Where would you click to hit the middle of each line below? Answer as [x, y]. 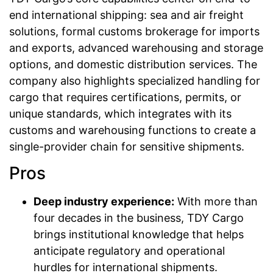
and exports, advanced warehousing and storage [136, 48]
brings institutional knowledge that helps [139, 235]
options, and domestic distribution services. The [133, 64]
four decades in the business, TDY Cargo [139, 218]
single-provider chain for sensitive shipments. [127, 146]
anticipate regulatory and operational [129, 251]
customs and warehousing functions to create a [133, 130]
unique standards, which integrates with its [120, 113]
